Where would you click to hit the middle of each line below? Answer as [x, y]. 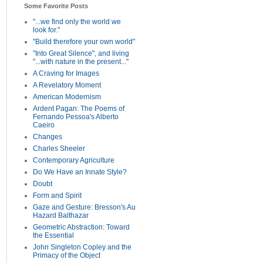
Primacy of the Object [67, 255]
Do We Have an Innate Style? [80, 172]
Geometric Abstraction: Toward [81, 227]
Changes [48, 137]
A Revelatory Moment [67, 85]
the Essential [53, 235]
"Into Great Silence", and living [81, 53]
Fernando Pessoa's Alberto [76, 117]
